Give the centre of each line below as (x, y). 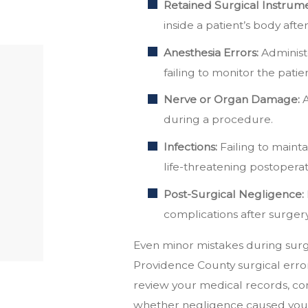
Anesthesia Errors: (211, 52)
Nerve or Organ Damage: (232, 100)
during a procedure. (219, 120)
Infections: (191, 147)
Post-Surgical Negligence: (234, 195)
